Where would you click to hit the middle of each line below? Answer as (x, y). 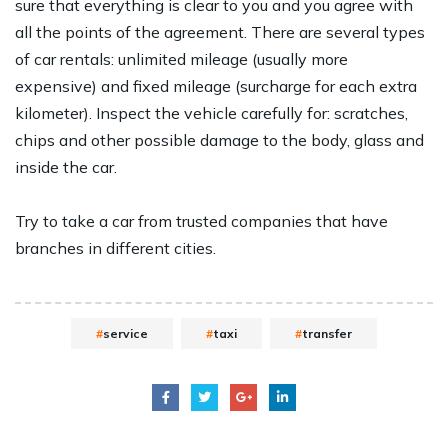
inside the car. (66, 167)
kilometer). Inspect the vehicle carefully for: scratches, (211, 113)
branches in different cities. (115, 248)
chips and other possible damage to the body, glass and (219, 140)
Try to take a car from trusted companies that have (201, 221)
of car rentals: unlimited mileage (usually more (181, 59)
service (125, 334)
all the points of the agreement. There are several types (220, 32)
